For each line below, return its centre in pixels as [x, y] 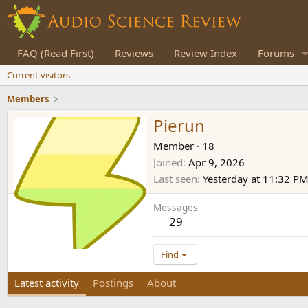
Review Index [206, 53]
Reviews [134, 53]
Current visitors [38, 75]
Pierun [179, 126]
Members [28, 99]
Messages [176, 208]
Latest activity [47, 283]
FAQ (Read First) [56, 53]
